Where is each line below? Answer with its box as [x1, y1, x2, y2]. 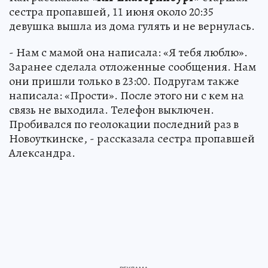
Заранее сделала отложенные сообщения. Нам [9, 58, 256, 75]
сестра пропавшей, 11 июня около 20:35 [9, 3, 214, 20]
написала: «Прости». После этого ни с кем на [9, 87, 244, 103]
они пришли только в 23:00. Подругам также [9, 72, 239, 89]
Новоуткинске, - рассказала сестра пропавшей [9, 130, 255, 147]
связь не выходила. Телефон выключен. [9, 101, 214, 118]
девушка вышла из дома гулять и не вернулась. [9, 17, 255, 34]
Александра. [9, 144, 75, 161]
